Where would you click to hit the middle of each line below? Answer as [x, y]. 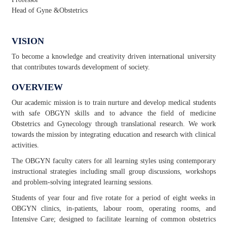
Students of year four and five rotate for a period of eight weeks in [113, 198]
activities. [25, 145]
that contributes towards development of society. [81, 67]
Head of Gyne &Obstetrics [49, 10]
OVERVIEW [37, 87]
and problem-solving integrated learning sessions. [82, 182]
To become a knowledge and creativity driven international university [113, 56]
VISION [29, 41]
